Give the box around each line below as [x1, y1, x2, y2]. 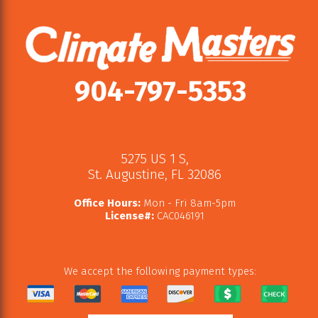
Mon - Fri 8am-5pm [140, 197, 236, 210]
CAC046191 [153, 209, 204, 223]
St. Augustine [87, 166, 165, 183]
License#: [104, 209, 154, 223]
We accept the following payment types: [64, 265, 256, 278]
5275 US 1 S [120, 150, 186, 168]
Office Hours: [73, 197, 141, 210]
